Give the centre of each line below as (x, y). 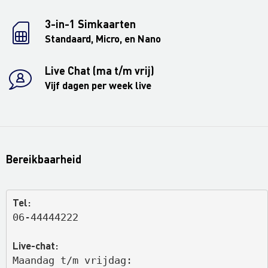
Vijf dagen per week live (98, 86)
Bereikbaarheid (44, 159)
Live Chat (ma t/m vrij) (100, 71)
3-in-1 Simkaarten (90, 24)
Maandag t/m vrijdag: (75, 261)
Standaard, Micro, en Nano (103, 39)
